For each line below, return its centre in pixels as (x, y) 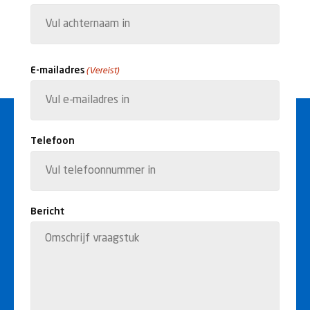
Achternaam (57, 56)
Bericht (47, 212)
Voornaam (53, 10)
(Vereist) (103, 71)
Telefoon (53, 141)
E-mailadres (57, 71)
